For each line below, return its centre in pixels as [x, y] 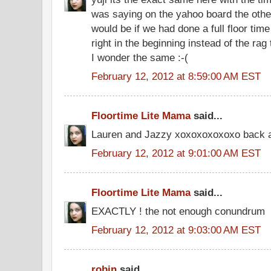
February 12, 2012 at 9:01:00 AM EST [176, 153]
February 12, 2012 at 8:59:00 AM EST [176, 76]
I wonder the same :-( [140, 58]
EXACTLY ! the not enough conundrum [178, 211]
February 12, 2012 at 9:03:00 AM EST [176, 230]
